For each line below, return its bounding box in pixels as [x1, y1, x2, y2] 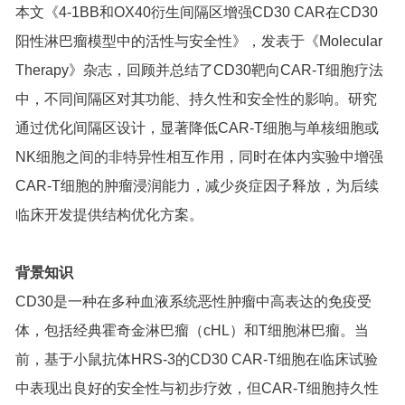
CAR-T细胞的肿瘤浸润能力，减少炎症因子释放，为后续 [15, 177, 380, 193]
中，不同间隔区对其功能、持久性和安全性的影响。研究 [15, 90, 378, 107]
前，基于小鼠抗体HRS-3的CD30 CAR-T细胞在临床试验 [15, 351, 379, 367]
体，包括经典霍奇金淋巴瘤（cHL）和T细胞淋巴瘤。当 [15, 322, 370, 338]
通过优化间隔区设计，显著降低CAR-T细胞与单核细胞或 [15, 119, 380, 136]
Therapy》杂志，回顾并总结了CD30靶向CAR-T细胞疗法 [15, 61, 384, 78]
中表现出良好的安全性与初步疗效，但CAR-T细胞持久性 [15, 380, 380, 396]
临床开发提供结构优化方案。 [15, 206, 204, 222]
